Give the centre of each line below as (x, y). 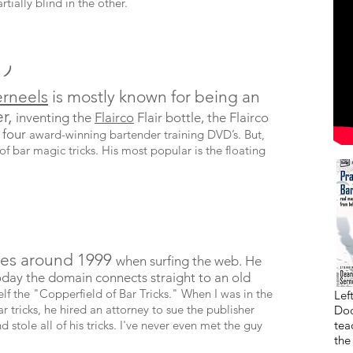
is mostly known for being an (154, 97)
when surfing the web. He (189, 261)
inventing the (55, 117)
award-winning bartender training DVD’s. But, (147, 134)
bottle (183, 117)
